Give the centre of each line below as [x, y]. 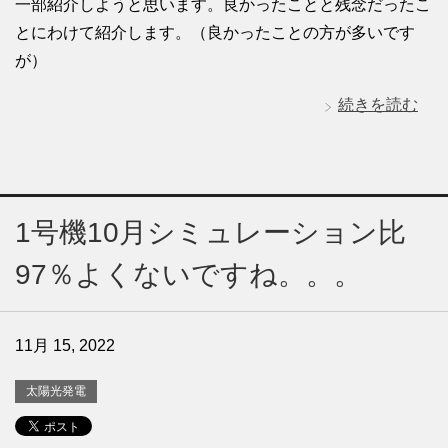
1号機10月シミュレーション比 [210, 232]
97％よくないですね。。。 [188, 274]
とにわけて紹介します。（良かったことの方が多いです [215, 32]
